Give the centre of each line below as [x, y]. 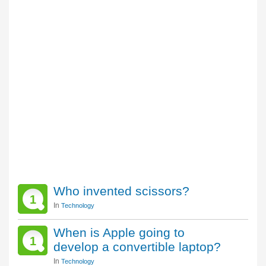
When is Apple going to [119, 232]
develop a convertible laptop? [137, 247]
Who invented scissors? [121, 191]
